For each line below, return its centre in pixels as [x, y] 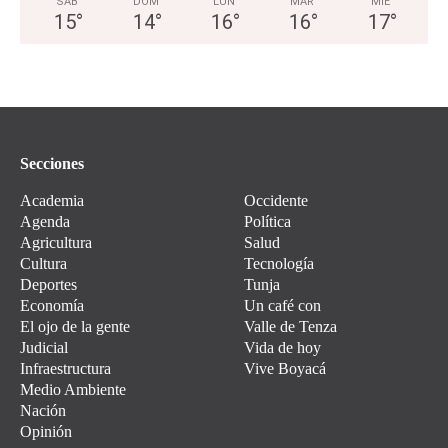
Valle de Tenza [291, 327]
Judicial [44, 348]
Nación [43, 411]
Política [268, 222]
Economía [52, 306]
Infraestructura [65, 369]
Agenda [45, 222]
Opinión [46, 432]
